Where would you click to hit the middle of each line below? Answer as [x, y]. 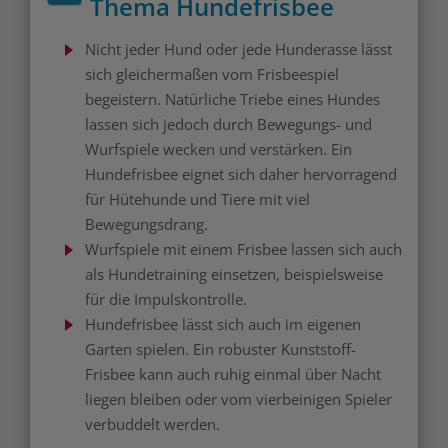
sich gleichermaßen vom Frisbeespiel [212, 74]
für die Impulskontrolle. [166, 299]
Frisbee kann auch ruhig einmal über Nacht [233, 374]
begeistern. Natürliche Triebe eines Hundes [232, 99]
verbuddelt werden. [152, 424]
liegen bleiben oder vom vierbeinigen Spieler [238, 399]
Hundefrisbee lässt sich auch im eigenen [223, 324]
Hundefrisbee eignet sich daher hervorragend [241, 174]
